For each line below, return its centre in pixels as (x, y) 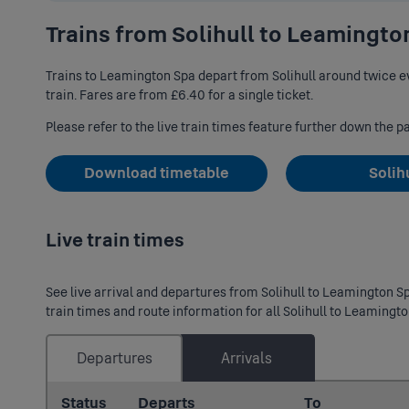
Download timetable (156, 173)
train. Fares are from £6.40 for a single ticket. (179, 96)
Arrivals (246, 359)
